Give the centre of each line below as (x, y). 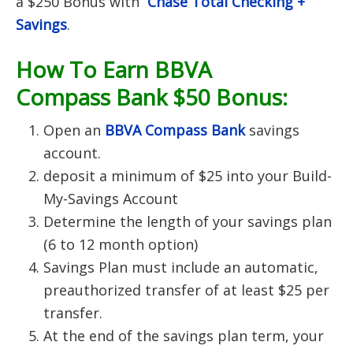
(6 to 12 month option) (121, 244)
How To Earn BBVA (114, 69)
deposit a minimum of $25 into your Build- (188, 176)
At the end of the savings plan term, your (184, 336)
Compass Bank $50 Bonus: (152, 97)
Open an (74, 130)
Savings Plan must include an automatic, (181, 267)
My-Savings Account (111, 199)
